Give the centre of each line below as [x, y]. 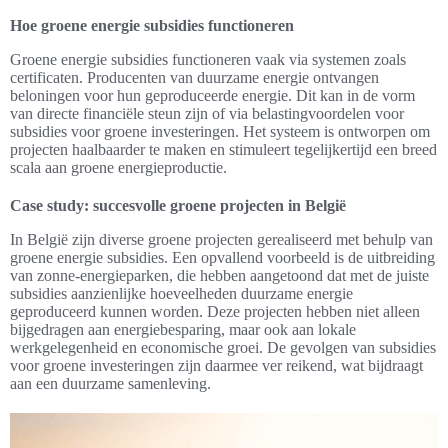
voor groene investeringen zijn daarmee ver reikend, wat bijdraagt [216, 366]
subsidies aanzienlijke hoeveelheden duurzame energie [181, 294]
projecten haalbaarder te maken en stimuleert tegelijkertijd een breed [223, 150]
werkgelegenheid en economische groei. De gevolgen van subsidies [223, 348]
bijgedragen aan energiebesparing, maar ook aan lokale [183, 330]
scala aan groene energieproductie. [118, 168]
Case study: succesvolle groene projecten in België [178, 206]
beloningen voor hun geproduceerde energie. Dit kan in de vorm [212, 96]
